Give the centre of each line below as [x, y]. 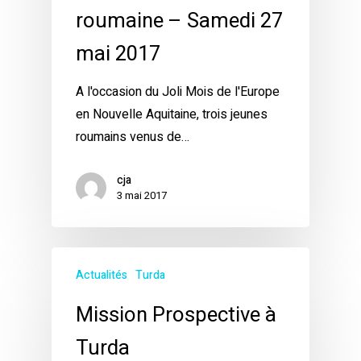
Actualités [102, 276]
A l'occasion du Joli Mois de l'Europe [178, 92]
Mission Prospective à [176, 315]
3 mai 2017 [142, 196]
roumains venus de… [133, 137]
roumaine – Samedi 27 [179, 21]
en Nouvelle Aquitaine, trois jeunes [172, 115]
